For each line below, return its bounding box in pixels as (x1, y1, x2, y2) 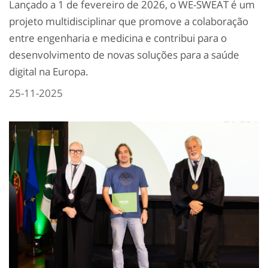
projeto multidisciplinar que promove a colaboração (9, 14, 248, 29)
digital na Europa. (9, 65, 89, 79)
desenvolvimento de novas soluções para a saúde (9, 48, 239, 62)
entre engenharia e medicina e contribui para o (9, 31, 227, 45)
